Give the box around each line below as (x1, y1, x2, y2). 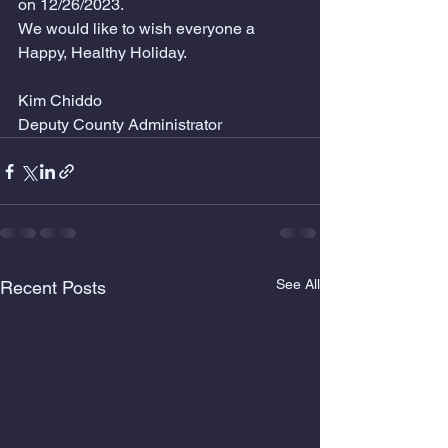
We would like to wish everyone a (18, 19, 259, 38)
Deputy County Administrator (18, 115, 222, 134)
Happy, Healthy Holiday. (18, 43, 191, 62)
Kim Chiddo (18, 91, 102, 110)
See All (276, 276, 320, 292)
